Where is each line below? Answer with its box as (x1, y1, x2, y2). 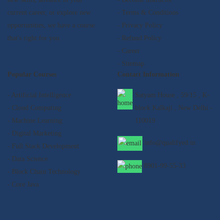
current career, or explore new (7, 9, 91, 17)
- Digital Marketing (7, 130, 61, 137)
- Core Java (7, 181, 39, 189)
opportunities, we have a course (7, 22, 95, 29)
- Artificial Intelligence (7, 91, 71, 99)
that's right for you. (7, 34, 61, 42)
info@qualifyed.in (142, 139, 195, 147)
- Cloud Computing (7, 104, 61, 112)
